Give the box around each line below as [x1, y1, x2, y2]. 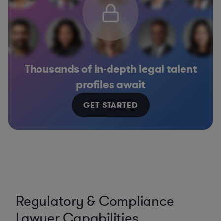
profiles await [76, 77, 145, 92]
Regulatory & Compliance [16, 192, 174, 211]
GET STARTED [83, 99, 138, 110]
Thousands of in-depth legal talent [24, 61, 197, 76]
